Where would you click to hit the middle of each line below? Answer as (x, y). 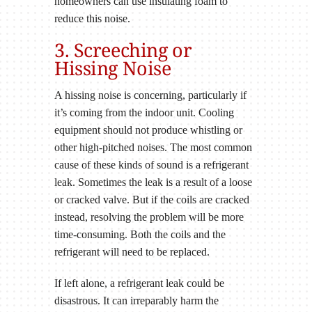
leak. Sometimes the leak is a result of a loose (153, 182)
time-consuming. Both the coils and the (140, 235)
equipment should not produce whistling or (148, 130)
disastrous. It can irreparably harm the (136, 301)
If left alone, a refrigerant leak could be (139, 283)
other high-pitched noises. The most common (153, 148)
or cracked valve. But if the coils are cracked (151, 200)
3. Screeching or (123, 49)
